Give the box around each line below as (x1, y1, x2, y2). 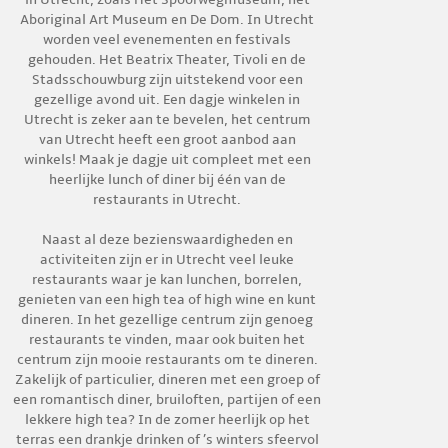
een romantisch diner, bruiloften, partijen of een (13, 391, 322, 408)
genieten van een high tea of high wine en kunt (18, 291, 317, 308)
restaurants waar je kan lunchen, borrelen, (32, 271, 303, 288)
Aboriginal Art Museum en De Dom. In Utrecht (20, 11, 315, 28)
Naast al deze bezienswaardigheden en (41, 231, 293, 248)
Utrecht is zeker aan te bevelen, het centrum (23, 111, 311, 128)
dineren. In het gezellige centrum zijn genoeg (21, 311, 314, 328)
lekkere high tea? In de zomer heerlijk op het (24, 411, 310, 428)
